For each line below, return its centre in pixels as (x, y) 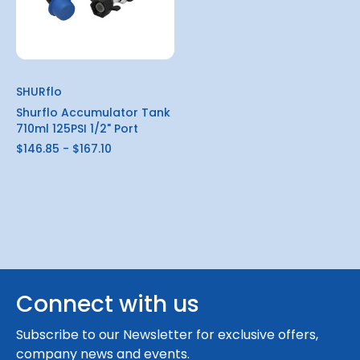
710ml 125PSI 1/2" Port (77, 129)
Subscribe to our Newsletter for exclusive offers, (167, 335)
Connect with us (108, 305)
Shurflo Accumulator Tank (93, 113)
